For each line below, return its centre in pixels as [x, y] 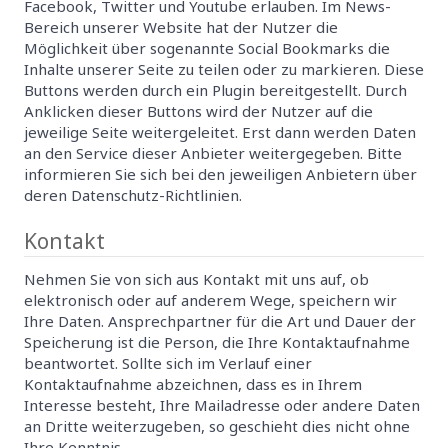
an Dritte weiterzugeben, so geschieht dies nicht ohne [217, 425]
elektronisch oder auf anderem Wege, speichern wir [210, 299]
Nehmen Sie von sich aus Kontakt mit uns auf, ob [196, 278]
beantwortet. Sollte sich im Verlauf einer [168, 362]
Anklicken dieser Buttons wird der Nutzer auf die [198, 110]
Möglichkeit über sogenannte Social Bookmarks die [207, 47]
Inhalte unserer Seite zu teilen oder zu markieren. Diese [224, 68]
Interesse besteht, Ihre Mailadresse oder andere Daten [222, 404]
